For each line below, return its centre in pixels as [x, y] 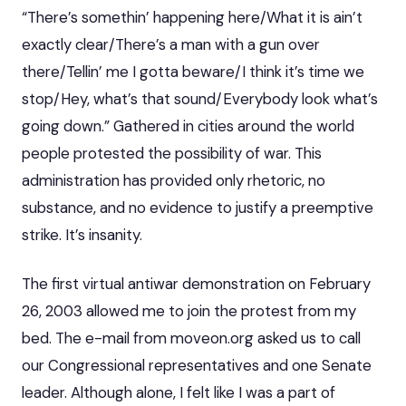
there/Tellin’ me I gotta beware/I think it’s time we [193, 71]
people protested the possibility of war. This [172, 153]
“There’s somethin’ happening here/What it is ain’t [192, 17]
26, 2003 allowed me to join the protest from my [189, 310]
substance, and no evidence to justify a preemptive [198, 207]
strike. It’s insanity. [82, 234]
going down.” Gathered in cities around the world [188, 126]
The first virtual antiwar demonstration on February [196, 283]
